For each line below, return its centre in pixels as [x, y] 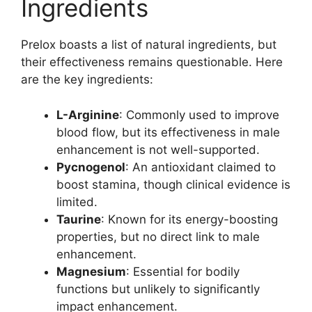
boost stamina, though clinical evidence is [173, 184]
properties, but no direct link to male [158, 236]
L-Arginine [88, 115]
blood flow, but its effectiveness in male [168, 132]
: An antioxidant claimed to [201, 167]
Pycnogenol [91, 167]
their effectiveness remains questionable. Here [152, 62]
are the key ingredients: [87, 80]
